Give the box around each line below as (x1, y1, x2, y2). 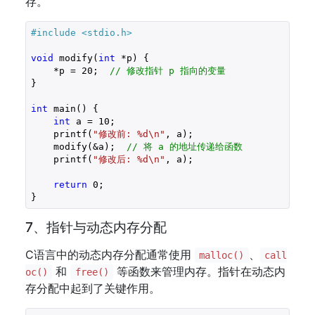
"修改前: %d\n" (92, 128, 165, 139)
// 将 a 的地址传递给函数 (126, 141, 243, 152)
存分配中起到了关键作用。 (25, 281, 160, 295)
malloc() (199, 250, 245, 261)
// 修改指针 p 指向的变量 (109, 65, 226, 76)
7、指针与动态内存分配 (25, 219, 167, 236)
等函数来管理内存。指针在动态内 (113, 264, 286, 278)
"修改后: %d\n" (92, 153, 165, 165)
